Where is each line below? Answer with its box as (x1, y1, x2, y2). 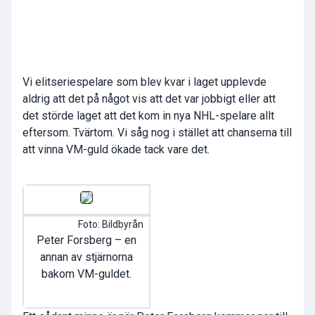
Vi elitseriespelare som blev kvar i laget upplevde (22, 75, 266, 89)
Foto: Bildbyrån (78, 219, 143, 231)
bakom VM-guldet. (41, 267, 131, 281)
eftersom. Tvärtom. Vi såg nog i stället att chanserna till (22, 126, 292, 140)
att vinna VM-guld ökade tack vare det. (22, 143, 210, 157)
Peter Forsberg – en (37, 233, 136, 247)
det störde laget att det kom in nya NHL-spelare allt (22, 109, 274, 123)
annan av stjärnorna (40, 250, 133, 264)
